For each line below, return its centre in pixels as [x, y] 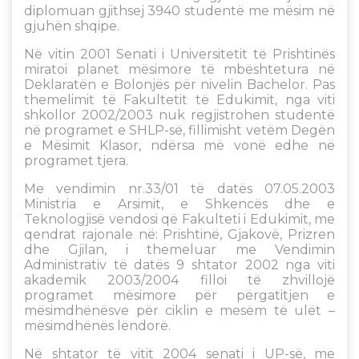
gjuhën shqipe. [72, 26]
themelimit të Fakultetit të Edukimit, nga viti [179, 100]
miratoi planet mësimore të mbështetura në [179, 69]
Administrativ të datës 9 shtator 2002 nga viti [179, 265]
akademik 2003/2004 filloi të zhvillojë [179, 280]
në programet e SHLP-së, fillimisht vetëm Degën [179, 130]
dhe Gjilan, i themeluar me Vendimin [179, 250]
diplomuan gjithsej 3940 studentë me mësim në [179, 11]
